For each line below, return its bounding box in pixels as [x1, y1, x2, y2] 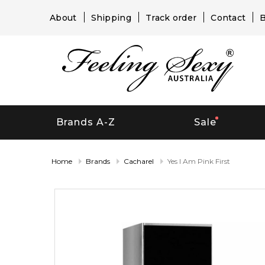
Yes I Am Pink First [167, 156, 230, 166]
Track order [145, 12, 197, 23]
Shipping [91, 12, 131, 23]
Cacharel [124, 156, 154, 166]
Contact [211, 12, 246, 23]
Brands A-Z [56, 117, 115, 128]
